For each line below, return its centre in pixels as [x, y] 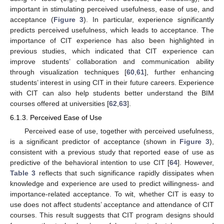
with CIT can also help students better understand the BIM [112, 93]
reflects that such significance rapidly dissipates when [125, 173]
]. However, [196, 163]
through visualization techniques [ [68, 72]
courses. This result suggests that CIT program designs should [112, 215]
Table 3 [23, 173]
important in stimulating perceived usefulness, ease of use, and [112, 9]
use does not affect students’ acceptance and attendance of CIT [112, 205]
